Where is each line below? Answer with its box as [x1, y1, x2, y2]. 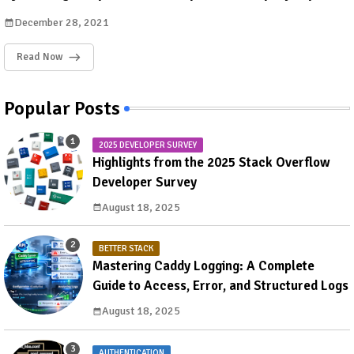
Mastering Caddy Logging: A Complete [92, 258, 314, 274]
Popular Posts [4, 96, 120, 120]
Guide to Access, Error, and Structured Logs [92, 277, 348, 294]
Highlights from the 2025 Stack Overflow [92, 153, 330, 171]
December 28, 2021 [14, 16, 109, 29]
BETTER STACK [99, 243, 153, 254]
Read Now [17, 50, 62, 63]
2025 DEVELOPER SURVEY [99, 139, 197, 150]
